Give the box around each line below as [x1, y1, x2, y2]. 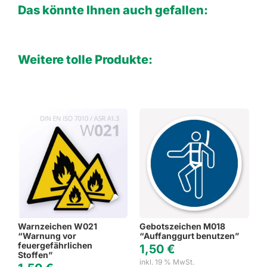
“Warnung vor [17, 231, 76, 241]
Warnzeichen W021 [17, 221, 97, 231]
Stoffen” [17, 250, 52, 260]
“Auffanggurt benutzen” [139, 231, 239, 241]
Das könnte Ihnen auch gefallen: [17, 2, 208, 17]
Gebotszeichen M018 [139, 221, 225, 231]
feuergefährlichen [17, 240, 92, 250]
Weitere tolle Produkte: [17, 52, 153, 67]
